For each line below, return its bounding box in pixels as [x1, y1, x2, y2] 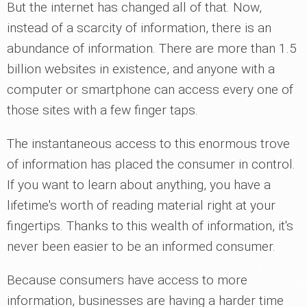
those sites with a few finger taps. [7, 101, 198, 118]
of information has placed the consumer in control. [7, 156, 295, 172]
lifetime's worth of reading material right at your [7, 197, 275, 213]
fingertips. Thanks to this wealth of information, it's [7, 217, 293, 234]
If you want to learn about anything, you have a [7, 176, 271, 193]
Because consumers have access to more [7, 271, 247, 288]
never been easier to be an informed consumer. [7, 238, 275, 254]
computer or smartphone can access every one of [7, 81, 293, 97]
